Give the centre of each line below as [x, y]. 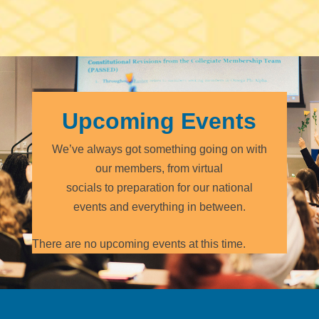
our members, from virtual [159, 168]
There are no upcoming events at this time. [138, 244]
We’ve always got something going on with [159, 149]
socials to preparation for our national [159, 187]
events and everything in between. [159, 206]
